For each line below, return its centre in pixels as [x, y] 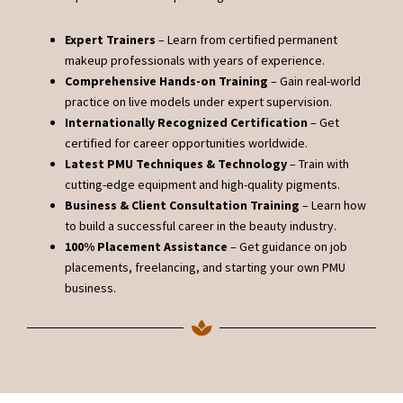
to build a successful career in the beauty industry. [201, 226]
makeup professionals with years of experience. [195, 60]
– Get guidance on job [287, 246]
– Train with [318, 164]
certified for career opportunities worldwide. [186, 143]
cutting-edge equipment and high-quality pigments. [202, 184]
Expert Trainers [110, 40]
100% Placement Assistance [146, 246]
